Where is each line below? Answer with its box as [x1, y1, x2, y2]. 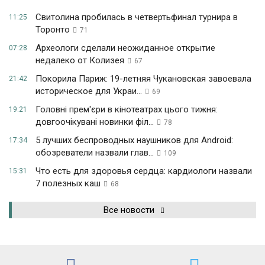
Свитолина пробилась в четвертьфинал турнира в [35, 12, 238, 23]
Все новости [104, 205, 154, 216]
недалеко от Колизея [35, 55, 124, 66]
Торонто [35, 24, 70, 35]
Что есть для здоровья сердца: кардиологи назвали [35, 166, 252, 177]
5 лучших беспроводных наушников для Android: [35, 135, 233, 146]
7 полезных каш [35, 178, 101, 189]
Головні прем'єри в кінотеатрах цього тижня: [35, 104, 218, 115]
